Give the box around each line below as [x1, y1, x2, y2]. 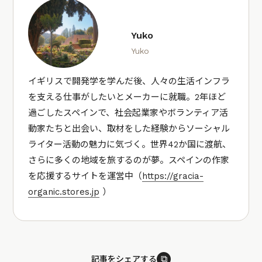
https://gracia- [142, 170, 204, 181]
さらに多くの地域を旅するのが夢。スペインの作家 [28, 154, 230, 166]
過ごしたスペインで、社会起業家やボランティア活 [28, 107, 229, 118]
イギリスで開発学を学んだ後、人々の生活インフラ [28, 75, 230, 87]
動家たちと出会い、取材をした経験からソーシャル [28, 123, 230, 134]
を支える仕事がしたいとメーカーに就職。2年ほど [28, 91, 226, 102]
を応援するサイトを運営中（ [28, 170, 143, 181]
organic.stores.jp [28, 186, 100, 197]
